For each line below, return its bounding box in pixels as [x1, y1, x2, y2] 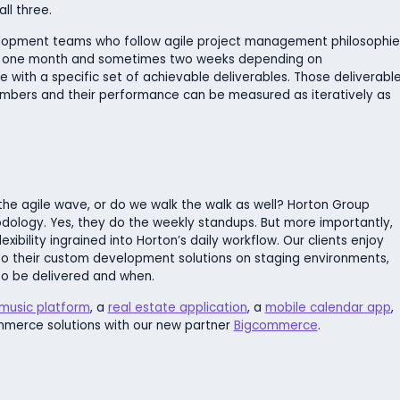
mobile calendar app [264, 298, 391, 316]
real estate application [107, 298, 247, 316]
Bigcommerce [233, 316, 318, 334]
